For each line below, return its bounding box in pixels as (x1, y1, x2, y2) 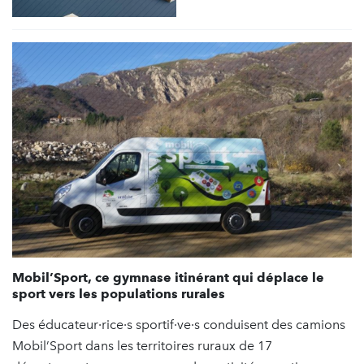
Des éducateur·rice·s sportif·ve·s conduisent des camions (12, 317, 345, 333)
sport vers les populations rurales (12, 286, 225, 302)
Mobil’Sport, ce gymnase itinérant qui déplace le (12, 270, 324, 286)
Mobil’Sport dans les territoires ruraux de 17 (12, 338, 272, 354)
